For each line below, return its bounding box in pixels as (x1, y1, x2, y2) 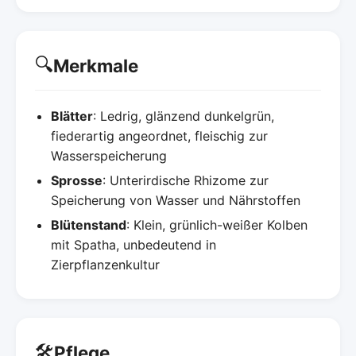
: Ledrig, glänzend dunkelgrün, (93, 108, 274, 125)
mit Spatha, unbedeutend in (51, 237, 216, 253)
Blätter (51, 108, 93, 125)
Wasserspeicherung (51, 148, 167, 164)
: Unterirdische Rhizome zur (103, 172, 269, 189)
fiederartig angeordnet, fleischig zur (51, 128, 268, 145)
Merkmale (53, 54, 138, 76)
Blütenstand (51, 217, 126, 234)
